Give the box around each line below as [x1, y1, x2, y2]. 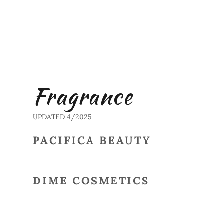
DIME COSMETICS [32, 174, 149, 187]
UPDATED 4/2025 [32, 112, 91, 121]
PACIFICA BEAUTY [32, 133, 151, 147]
